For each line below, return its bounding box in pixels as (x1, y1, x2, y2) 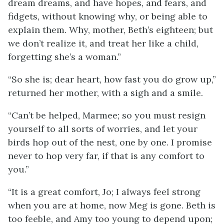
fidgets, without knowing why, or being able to (8, 10, 207, 22)
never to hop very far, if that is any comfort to (8, 150, 204, 161)
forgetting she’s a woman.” (8, 51, 121, 62)
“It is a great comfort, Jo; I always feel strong (8, 186, 200, 197)
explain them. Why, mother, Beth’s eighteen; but (8, 24, 213, 35)
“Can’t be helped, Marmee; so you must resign (8, 109, 205, 121)
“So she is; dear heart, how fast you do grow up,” (8, 73, 216, 85)
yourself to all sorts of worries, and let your (8, 123, 197, 134)
